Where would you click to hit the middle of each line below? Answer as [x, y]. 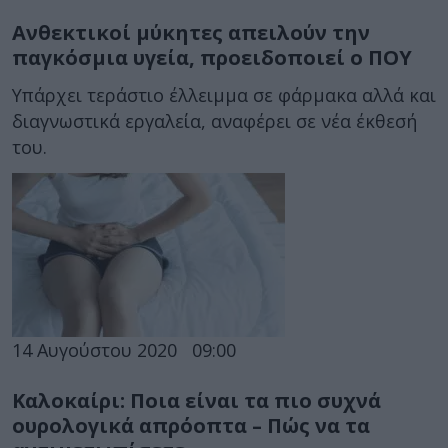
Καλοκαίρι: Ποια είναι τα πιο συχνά [196, 400]
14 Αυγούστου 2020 [94, 349]
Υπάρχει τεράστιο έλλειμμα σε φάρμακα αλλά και [224, 95]
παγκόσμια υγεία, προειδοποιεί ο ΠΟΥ [212, 57]
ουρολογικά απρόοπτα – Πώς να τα [191, 425]
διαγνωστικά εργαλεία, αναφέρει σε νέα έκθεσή [214, 121]
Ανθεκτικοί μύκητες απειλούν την [191, 32]
